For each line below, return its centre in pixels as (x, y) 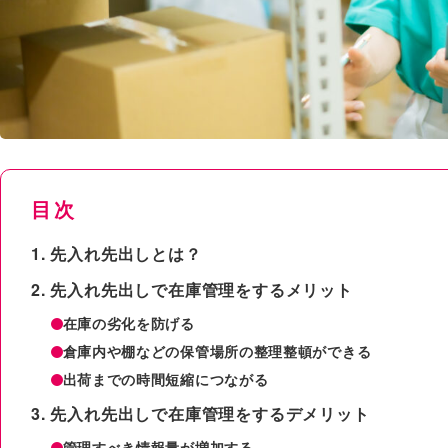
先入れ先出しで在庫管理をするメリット (201, 289)
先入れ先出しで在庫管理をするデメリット (210, 413)
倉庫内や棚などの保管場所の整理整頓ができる (217, 350)
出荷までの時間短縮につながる (165, 378)
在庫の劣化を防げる (128, 322)
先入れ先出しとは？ (126, 253)
